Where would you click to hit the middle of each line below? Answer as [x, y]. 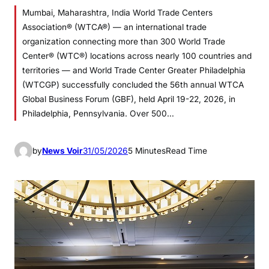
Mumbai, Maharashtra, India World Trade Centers [117, 13]
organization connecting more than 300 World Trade [124, 41]
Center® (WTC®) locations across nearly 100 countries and [137, 56]
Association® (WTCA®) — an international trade [114, 27]
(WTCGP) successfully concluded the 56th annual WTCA [133, 85]
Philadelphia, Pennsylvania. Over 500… [98, 113]
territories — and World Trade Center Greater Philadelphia [134, 70]
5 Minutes [147, 150]
